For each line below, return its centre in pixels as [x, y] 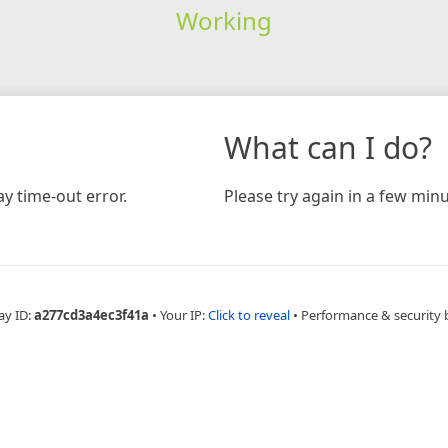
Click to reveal [248, 314]
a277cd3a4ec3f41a [91, 314]
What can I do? [328, 147]
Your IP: [183, 314]
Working [223, 20]
